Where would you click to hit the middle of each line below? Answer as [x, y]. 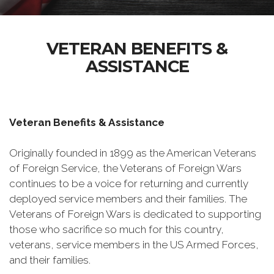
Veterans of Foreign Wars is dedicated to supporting [135, 214]
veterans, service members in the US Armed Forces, [134, 245]
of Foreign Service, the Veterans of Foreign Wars [125, 168]
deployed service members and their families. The [128, 199]
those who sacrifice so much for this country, [117, 229]
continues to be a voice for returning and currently [129, 183]
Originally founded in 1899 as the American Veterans [133, 153]
